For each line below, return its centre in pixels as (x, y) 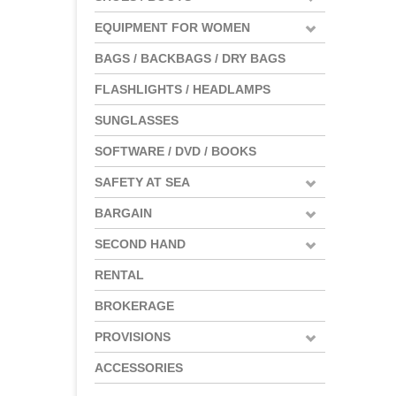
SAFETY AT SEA (142, 182)
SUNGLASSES (137, 120)
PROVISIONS (133, 336)
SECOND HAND (140, 244)
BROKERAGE (134, 305)
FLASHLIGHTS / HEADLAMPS (183, 89)
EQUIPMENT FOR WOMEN (172, 27)
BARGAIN (123, 213)
